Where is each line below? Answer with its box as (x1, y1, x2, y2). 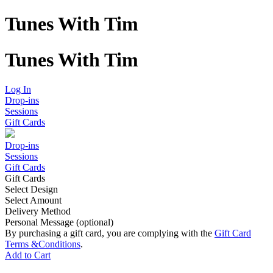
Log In (5, 84, 31, 95)
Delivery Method (5, 206, 71, 217)
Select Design (5, 184, 58, 195)
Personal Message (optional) (5, 217, 113, 228)
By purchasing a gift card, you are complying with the (5, 228, 214, 239)
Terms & (5, 239, 38, 250)
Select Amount (5, 195, 62, 206)
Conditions (38, 239, 80, 250)
